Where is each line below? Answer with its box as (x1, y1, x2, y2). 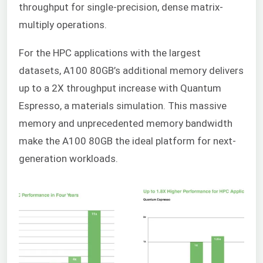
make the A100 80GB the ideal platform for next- (19, 135, 236, 147)
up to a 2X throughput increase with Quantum (19, 82, 221, 95)
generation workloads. (19, 153, 118, 165)
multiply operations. (19, 19, 107, 31)
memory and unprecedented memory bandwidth (19, 117, 232, 130)
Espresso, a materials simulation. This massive (19, 100, 227, 112)
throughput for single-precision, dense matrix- (19, 1, 223, 14)
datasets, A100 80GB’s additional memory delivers (19, 65, 244, 77)
